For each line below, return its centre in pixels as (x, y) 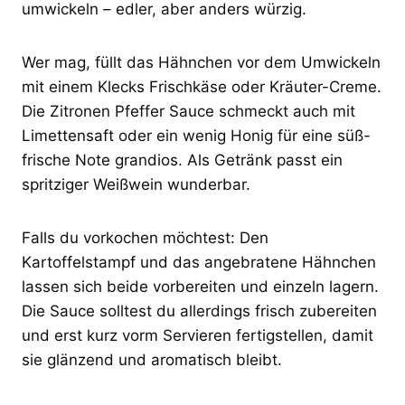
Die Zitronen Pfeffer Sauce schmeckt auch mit (188, 111)
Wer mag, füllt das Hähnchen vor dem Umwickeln (201, 62)
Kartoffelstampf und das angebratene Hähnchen (199, 262)
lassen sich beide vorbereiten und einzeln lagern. (200, 286)
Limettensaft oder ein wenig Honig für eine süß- (196, 135)
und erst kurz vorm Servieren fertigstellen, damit (198, 335)
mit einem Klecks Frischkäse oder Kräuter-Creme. (202, 86)
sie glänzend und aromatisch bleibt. (152, 359)
